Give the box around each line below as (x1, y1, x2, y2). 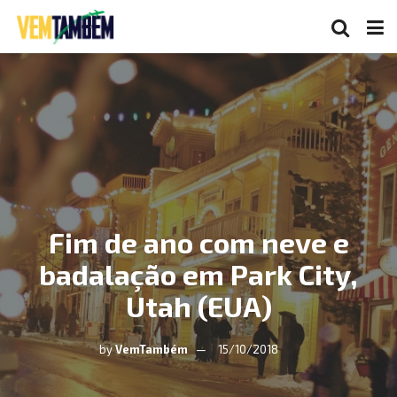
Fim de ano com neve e (48, 225, 349, 259)
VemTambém (115, 342, 188, 356)
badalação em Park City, (39, 257, 358, 291)
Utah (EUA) (125, 289, 272, 323)
